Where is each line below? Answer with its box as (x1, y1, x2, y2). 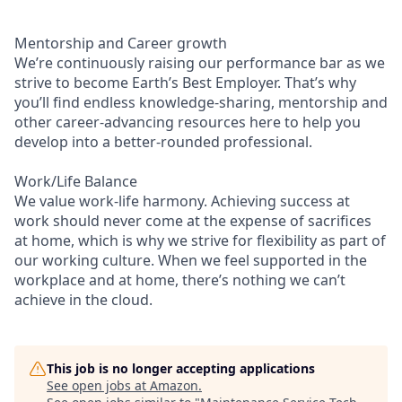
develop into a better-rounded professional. (14, 131, 312, 152)
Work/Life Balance (14, 170, 137, 191)
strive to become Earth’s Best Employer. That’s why (14, 72, 356, 92)
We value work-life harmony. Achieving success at (14, 190, 350, 211)
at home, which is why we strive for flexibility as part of (14, 230, 386, 250)
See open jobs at (47, 376, 150, 394)
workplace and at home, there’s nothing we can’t (14, 269, 345, 290)
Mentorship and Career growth (14, 32, 227, 53)
